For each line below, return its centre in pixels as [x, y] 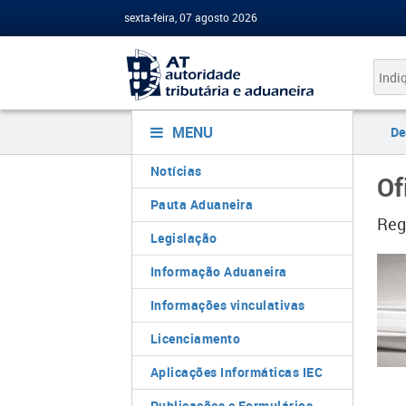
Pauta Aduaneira [201, 204]
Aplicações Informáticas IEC [236, 372]
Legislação [184, 238]
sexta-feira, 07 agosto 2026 [191, 17]
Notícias [176, 171]
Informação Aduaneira [218, 271]
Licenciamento [195, 338]
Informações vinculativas [227, 305]
